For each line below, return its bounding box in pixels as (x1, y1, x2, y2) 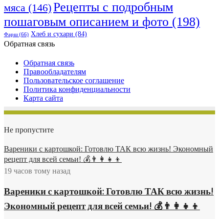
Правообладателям (23, 67, 86, 76)
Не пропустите (4, 124, 54, 137)
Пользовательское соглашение (23, 76, 124, 85)
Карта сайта (23, 94, 63, 103)
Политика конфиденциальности (23, 85, 131, 94)
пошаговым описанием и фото (4, 15, 169, 29)
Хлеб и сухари (31, 30, 73, 38)
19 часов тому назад (4, 167, 70, 175)
